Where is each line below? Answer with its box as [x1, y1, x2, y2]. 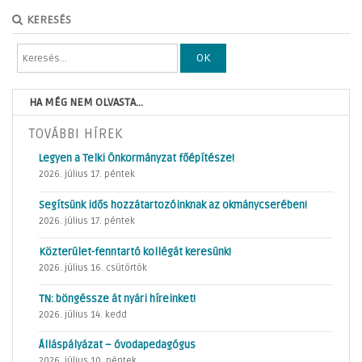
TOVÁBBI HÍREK [29, 126, 123, 143]
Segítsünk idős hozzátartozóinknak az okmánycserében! [39, 198, 307, 212]
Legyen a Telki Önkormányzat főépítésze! [39, 152, 234, 166]
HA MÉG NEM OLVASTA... [29, 95, 143, 110]
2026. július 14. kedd [39, 309, 127, 320]
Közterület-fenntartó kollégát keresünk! [39, 245, 231, 259]
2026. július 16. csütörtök [39, 262, 147, 273]
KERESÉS [27, 13, 71, 27]
